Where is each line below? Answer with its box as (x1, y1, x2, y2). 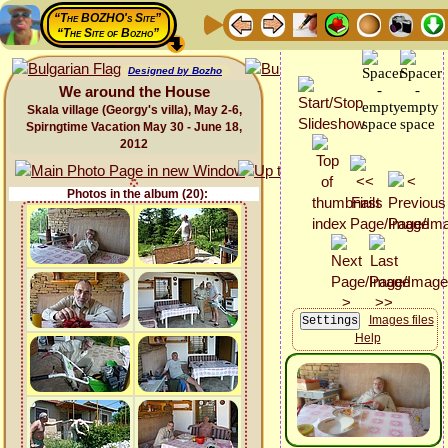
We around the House (58, 83, 210, 100)
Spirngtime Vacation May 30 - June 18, (26, 120, 242, 134)
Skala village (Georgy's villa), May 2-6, (26, 103, 242, 117)
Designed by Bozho (128, 65, 222, 76)
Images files (368, 313, 434, 328)
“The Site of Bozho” (56, 26, 159, 40)
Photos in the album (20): (66, 187, 208, 201)
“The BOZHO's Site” (54, 11, 161, 25)
